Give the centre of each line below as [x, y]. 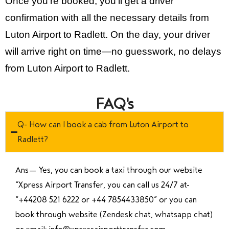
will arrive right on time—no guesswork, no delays [113, 51]
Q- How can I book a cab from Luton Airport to [103, 124]
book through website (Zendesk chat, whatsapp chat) [114, 214]
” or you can [175, 200]
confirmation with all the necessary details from [107, 18]
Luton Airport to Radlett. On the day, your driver [108, 35]
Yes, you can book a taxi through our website [121, 170]
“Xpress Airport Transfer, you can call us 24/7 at [102, 185]
